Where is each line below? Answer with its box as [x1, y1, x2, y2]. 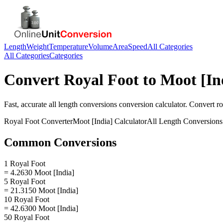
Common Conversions [4, 135, 116, 149]
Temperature [49, 42, 88, 51]
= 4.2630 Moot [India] [4, 168, 74, 177]
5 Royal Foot [4, 177, 45, 186]
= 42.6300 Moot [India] [4, 204, 78, 213]
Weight [26, 42, 49, 51]
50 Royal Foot [4, 213, 49, 222]
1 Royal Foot [4, 159, 45, 168]
